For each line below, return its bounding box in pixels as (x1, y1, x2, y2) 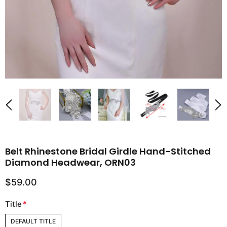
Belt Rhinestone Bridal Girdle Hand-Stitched (5, 145, 211, 158)
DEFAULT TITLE (11, 217, 56, 225)
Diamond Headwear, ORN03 (5, 156, 136, 169)
